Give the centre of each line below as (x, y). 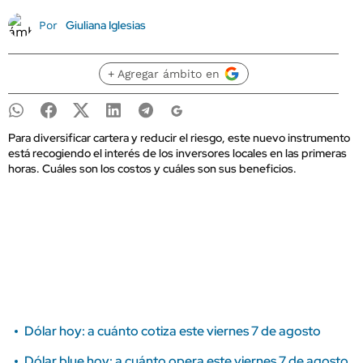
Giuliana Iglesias (105, 25)
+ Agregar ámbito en (163, 74)
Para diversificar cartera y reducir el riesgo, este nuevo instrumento (179, 138)
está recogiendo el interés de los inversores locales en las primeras (177, 153)
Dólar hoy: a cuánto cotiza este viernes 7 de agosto (173, 331)
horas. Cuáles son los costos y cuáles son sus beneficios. (152, 169)
